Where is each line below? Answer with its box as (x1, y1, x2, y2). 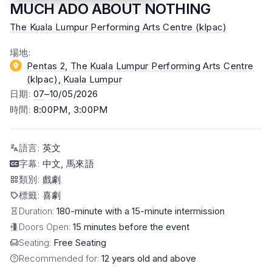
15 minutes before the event (73, 220, 189, 233)
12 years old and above (101, 252, 196, 264)
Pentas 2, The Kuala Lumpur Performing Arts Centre (27, 59, 254, 72)
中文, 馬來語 (42, 157, 95, 169)
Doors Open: (19, 220, 73, 233)
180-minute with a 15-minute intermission (56, 205, 225, 217)
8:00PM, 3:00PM (33, 103, 108, 115)
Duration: (19, 205, 56, 217)
